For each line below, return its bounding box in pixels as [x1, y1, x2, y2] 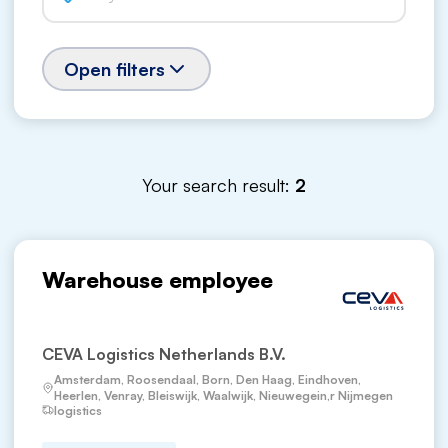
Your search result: [142, 174, 295, 196]
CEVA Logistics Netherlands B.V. [42, 344, 286, 364]
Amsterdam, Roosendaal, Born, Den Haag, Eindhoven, [54, 372, 361, 387]
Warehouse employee [42, 266, 273, 293]
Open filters [64, 58, 165, 80]
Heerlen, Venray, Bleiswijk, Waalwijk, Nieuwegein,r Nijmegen [54, 388, 396, 403]
